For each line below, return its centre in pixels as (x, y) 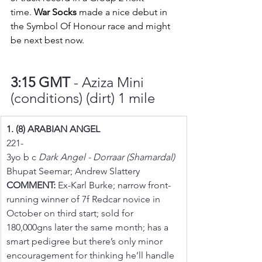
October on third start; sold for (71, 213)
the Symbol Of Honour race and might (92, 26)
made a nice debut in (123, 12)
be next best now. (47, 40)
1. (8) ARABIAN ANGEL (53, 129)
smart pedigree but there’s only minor (86, 241)
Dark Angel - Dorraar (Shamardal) (107, 157)
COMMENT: (31, 185)
